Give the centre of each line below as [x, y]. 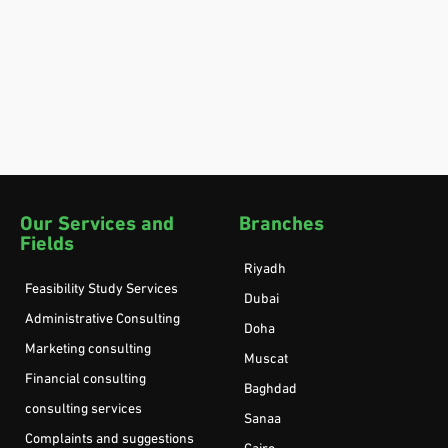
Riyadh [265, 269]
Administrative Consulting [102, 319]
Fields [47, 244]
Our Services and [97, 224]
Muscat [266, 359]
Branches [281, 224]
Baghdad [270, 389]
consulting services [83, 409]
